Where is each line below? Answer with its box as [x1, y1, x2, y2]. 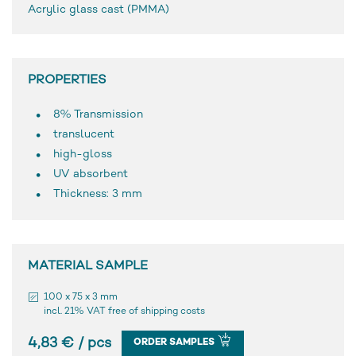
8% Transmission [53, 108, 144, 121]
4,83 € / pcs [28, 336, 111, 352]
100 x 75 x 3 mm [44, 292, 118, 303]
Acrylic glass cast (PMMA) [28, 3, 169, 16]
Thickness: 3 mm [53, 188, 143, 200]
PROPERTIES [28, 73, 106, 87]
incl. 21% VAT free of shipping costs [44, 306, 205, 317]
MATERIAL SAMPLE [28, 259, 148, 273]
